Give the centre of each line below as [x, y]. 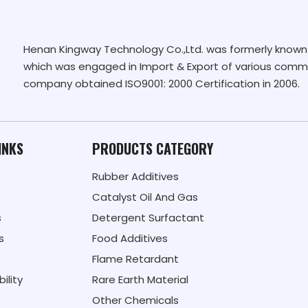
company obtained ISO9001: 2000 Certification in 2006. [162, 84]
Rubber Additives [135, 176]
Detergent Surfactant [148, 217]
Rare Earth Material [140, 279]
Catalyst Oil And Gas [145, 197]
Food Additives [130, 238]
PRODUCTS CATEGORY [153, 148]
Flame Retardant [135, 258]
